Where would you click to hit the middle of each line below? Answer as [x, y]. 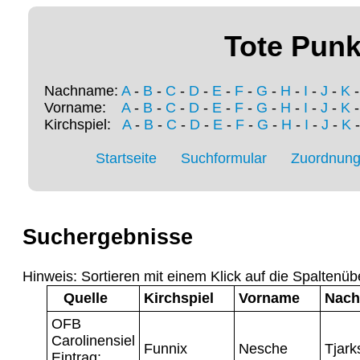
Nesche [263, 348]
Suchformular [224, 159]
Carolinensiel [93, 340]
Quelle [85, 298]
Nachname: [83, 91]
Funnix [166, 348]
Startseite [126, 159]
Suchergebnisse [108, 237]
